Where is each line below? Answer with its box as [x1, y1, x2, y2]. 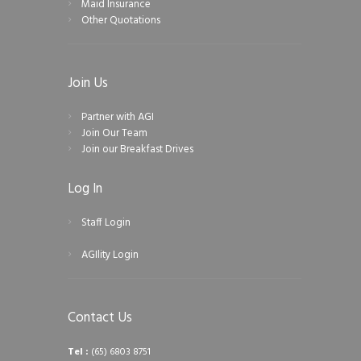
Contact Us [68, 306, 132, 329]
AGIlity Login [81, 247, 139, 264]
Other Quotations [81, 12, 160, 30]
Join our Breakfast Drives [81, 141, 193, 159]
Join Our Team [81, 125, 147, 143]
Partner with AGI [81, 109, 154, 127]
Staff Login [81, 214, 131, 232]
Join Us [68, 72, 108, 94]
